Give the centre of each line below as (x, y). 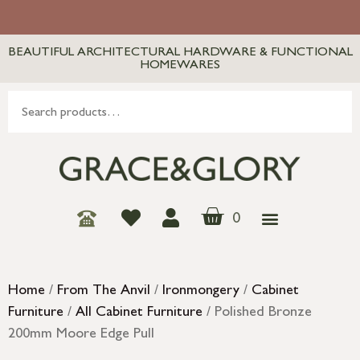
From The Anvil (104, 292)
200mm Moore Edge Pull (81, 335)
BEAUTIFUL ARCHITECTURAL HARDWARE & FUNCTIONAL (180, 53)
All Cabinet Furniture (139, 314)
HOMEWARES (180, 66)
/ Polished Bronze (257, 314)
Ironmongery (201, 292)
